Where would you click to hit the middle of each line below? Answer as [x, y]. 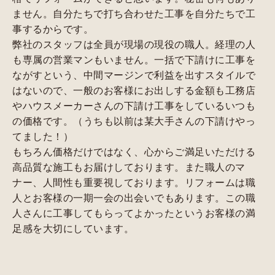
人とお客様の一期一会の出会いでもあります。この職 [134, 197]
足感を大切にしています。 [73, 228]
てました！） [43, 136]
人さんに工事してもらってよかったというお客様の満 [134, 212]
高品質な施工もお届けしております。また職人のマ [129, 166]
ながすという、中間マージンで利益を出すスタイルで [134, 74]
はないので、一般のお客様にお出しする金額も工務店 [134, 90]
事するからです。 [53, 28]
